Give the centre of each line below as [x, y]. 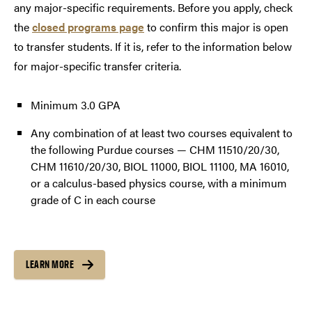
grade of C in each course [93, 199]
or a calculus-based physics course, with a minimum [159, 182]
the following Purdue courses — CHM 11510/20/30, [155, 149]
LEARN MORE [50, 264]
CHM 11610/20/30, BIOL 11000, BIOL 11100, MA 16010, [160, 166]
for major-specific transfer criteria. [97, 65]
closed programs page [88, 26]
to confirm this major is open [216, 26]
